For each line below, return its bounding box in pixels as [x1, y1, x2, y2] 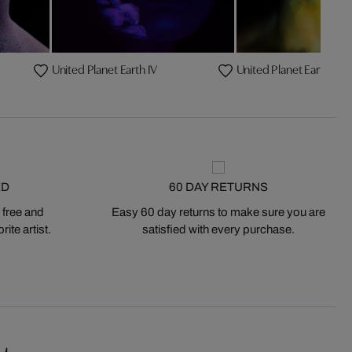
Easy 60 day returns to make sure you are [111, 205, 325, 218]
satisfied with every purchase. [141, 222, 295, 236]
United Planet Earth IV [51, 59, 158, 77]
